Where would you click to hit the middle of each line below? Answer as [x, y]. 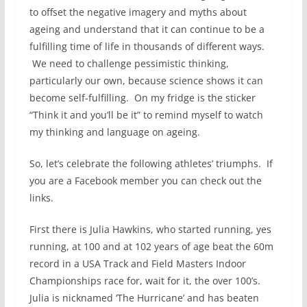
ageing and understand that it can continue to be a [147, 29]
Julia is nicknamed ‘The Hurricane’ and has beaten [144, 297]
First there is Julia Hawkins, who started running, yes [150, 229]
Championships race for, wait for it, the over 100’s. [146, 280]
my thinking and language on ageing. [114, 132]
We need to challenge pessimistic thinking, [129, 63]
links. [41, 197]
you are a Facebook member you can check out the [145, 180]
